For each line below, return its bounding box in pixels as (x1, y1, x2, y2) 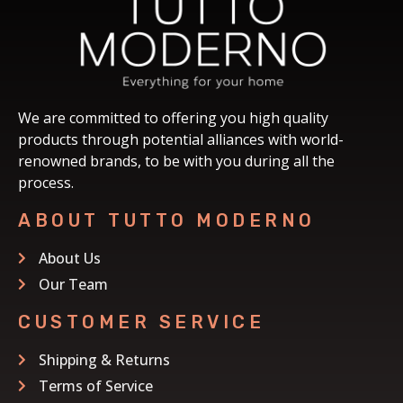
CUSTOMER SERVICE (18, 310, 264, 333)
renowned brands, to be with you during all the (18, 150, 335, 171)
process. (18, 172, 74, 193)
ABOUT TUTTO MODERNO (18, 209, 316, 231)
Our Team (38, 273, 108, 294)
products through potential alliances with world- (18, 129, 344, 149)
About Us (38, 247, 101, 268)
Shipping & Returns (38, 349, 170, 370)
